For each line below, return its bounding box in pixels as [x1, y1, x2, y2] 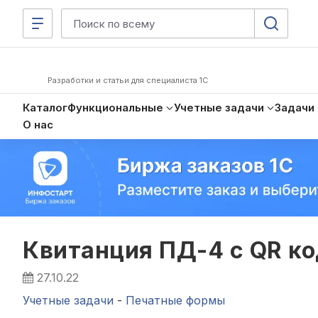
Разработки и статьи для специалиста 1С [48, 75, 208, 85]
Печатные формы [126, 292, 225, 307]
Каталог [23, 101, 67, 114]
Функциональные [67, 101, 163, 114]
